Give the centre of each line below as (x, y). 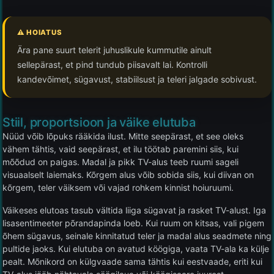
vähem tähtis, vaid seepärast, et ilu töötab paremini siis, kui (120, 149)
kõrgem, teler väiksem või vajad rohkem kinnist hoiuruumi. (118, 187)
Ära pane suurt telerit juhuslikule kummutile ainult (114, 50)
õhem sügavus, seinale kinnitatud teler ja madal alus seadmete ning (137, 235)
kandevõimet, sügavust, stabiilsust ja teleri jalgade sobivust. (137, 79)
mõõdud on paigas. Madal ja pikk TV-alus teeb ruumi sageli (120, 161)
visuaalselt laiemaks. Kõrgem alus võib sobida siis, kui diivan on (128, 174)
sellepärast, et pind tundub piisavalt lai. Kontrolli (112, 64)
